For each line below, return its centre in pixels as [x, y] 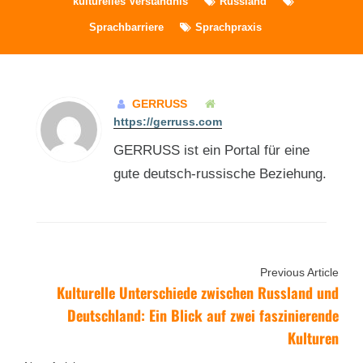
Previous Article [299, 272]
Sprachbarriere [126, 27]
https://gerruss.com [167, 121]
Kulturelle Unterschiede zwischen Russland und [198, 292]
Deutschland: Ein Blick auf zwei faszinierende [203, 315]
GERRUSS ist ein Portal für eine [211, 150]
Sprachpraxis [228, 27]
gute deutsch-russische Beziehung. [220, 173]
